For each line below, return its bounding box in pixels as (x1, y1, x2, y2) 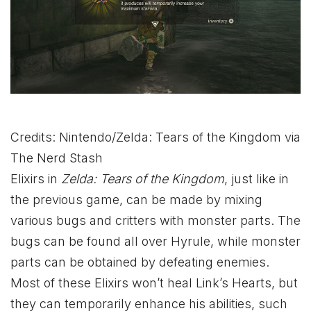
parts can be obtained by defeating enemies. (10, 254, 269, 269)
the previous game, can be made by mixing (10, 192, 262, 207)
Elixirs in (10, 171, 61, 186)
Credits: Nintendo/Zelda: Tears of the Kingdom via (10, 129, 301, 144)
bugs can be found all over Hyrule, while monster (10, 233, 301, 249)
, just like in (224, 171, 289, 186)
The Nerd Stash (10, 150, 103, 165)
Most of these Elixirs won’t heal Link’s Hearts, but (10, 275, 298, 290)
